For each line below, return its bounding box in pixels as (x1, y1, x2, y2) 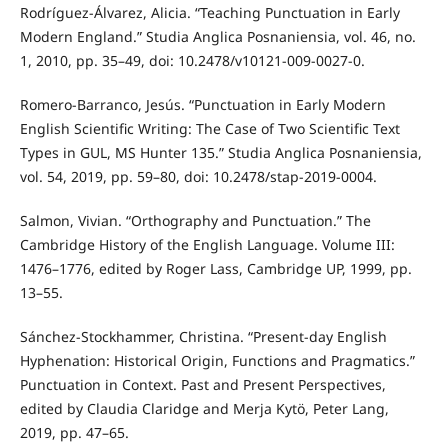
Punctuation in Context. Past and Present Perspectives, (19, 374, 386, 394)
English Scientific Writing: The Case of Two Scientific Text (19, 118, 400, 138)
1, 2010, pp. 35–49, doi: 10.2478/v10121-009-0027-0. (19, 50, 365, 70)
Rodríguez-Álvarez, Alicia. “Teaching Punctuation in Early (19, 2, 400, 22)
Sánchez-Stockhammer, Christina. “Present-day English (19, 326, 387, 346)
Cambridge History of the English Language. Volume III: (19, 234, 395, 254)
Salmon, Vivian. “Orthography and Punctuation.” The (19, 210, 371, 230)
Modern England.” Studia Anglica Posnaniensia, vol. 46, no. (19, 26, 416, 46)
